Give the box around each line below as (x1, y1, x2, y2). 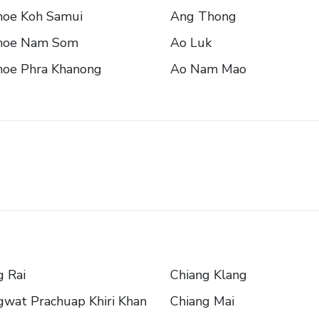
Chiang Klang (170, 266, 247, 284)
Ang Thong (170, 8, 236, 26)
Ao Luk (170, 34, 211, 52)
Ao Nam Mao (170, 61, 246, 78)
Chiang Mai (170, 293, 234, 310)
